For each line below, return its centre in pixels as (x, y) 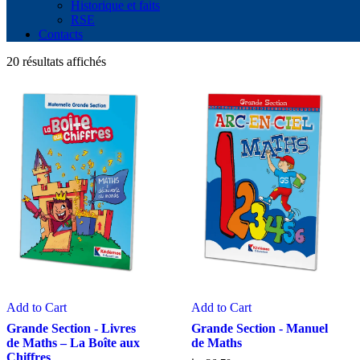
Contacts (61, 34)
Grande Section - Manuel (259, 329)
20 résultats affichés (56, 61)
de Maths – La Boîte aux (73, 343)
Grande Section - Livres (71, 329)
